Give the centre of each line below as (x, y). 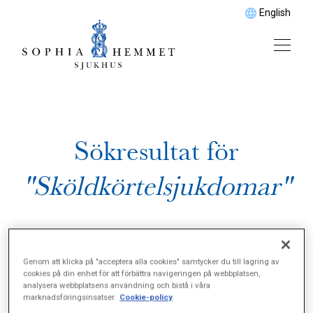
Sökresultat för (156, 151)
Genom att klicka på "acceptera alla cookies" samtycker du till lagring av (152, 262)
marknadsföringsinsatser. (70, 297)
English (275, 13)
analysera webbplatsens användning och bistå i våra (117, 285)
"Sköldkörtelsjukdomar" (156, 186)
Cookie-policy (146, 297)
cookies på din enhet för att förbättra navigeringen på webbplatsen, (142, 274)
